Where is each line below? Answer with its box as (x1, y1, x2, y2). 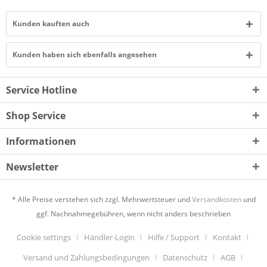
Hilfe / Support (148, 232, 200, 243)
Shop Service (6, 109, 66, 122)
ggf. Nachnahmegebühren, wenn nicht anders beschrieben (36, 209, 231, 219)
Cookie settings (17, 232, 71, 243)
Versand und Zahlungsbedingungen (23, 252, 150, 263)
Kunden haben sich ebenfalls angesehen (13, 49, 157, 60)
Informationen (6, 135, 76, 148)
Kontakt (213, 232, 241, 243)
